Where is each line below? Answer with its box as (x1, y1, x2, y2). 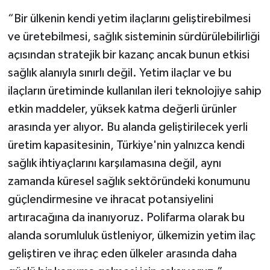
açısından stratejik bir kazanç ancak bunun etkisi (7, 48, 250, 61)
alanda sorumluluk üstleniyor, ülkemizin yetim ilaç (7, 229, 256, 242)
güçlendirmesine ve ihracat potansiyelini (7, 193, 213, 206)
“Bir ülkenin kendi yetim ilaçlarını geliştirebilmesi (7, 12, 251, 25)
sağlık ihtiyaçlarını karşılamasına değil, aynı (7, 157, 221, 169)
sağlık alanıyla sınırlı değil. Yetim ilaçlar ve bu (7, 66, 231, 79)
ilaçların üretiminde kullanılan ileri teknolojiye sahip (7, 84, 262, 97)
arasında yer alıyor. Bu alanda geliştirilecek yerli (7, 121, 248, 133)
